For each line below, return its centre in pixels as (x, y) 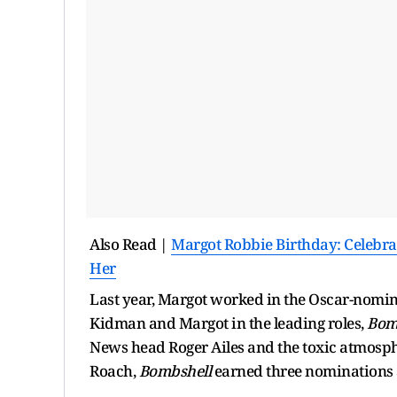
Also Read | (130, 244)
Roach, (113, 370)
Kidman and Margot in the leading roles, (228, 323)
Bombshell (173, 370)
